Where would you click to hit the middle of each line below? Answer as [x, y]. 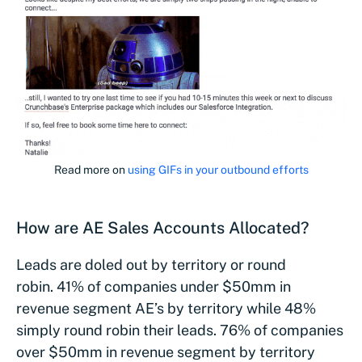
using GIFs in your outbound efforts [218, 170]
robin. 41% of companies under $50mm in [154, 287]
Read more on [90, 170]
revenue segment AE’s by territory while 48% [166, 309]
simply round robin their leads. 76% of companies [180, 330]
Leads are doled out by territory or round [151, 265]
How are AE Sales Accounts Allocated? [162, 228]
